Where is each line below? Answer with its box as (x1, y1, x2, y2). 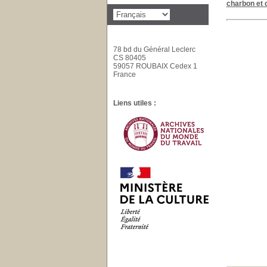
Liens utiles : (113, 99, 156, 107)
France (113, 70, 138, 79)
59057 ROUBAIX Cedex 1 (113, 62, 197, 70)
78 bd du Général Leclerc (113, 45, 195, 54)
